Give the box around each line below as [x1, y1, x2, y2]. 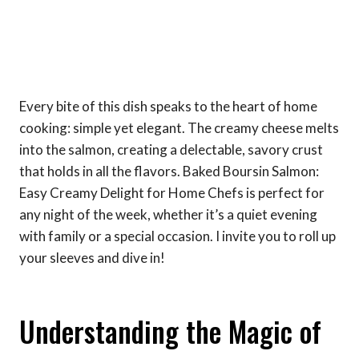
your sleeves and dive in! [19, 248, 165, 266]
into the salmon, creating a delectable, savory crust [19, 140, 323, 158]
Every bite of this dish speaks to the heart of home [19, 97, 317, 115]
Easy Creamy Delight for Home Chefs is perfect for [19, 184, 325, 201]
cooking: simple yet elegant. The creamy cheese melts [19, 119, 339, 136]
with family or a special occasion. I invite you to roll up [19, 227, 336, 244]
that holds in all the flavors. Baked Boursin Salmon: [19, 162, 319, 179]
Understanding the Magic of [19, 310, 321, 353]
